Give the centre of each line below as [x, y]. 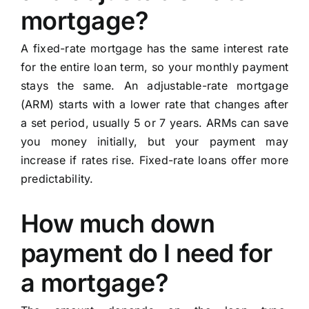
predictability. [57, 179]
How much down [117, 224]
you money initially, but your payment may [154, 142]
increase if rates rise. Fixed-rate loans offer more [154, 160]
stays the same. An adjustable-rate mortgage [154, 86]
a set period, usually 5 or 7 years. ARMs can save [154, 123]
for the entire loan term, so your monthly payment [154, 67]
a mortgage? [94, 283]
